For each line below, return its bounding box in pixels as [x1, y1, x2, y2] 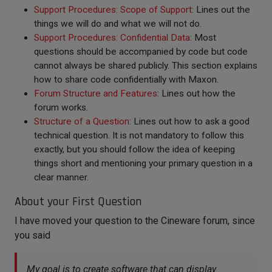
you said [15, 229, 50, 241]
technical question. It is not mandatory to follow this [34, 129, 244, 141]
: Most [190, 32, 216, 43]
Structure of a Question [34, 115, 129, 127]
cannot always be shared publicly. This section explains [34, 59, 257, 71]
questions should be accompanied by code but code [34, 46, 248, 57]
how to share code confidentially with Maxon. [34, 73, 219, 85]
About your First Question [15, 193, 141, 209]
